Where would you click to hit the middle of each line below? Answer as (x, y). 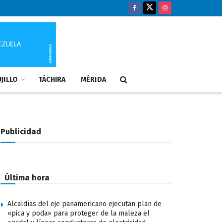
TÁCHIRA (52, 80)
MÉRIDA (93, 80)
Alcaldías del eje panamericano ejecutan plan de (84, 204)
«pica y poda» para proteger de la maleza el (79, 213)
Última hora (27, 178)
